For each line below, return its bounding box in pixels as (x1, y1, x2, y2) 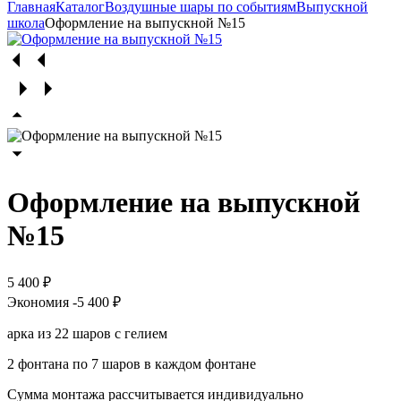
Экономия (7, 294, 73, 310)
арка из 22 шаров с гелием (7, 325, 171, 341)
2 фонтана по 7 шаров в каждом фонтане (7, 355, 256, 371)
